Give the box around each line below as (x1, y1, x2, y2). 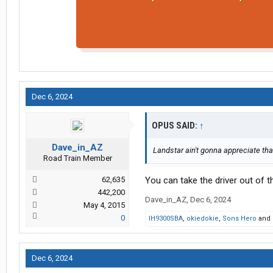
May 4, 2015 (83, 200, 125, 210)
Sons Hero (222, 214, 257, 223)
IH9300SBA (149, 214, 183, 223)
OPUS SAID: (152, 120, 199, 132)
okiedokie (186, 214, 219, 223)
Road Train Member (43, 154, 112, 163)
